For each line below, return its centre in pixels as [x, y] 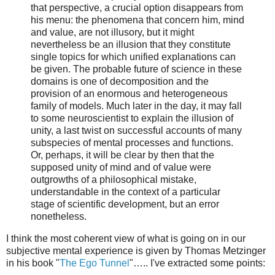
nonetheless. [59, 217]
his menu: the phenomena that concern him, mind [137, 20]
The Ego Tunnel [95, 263]
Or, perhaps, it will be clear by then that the [122, 155]
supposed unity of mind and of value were [121, 168]
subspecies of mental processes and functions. [132, 143]
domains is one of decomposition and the [120, 82]
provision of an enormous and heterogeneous [129, 94]
